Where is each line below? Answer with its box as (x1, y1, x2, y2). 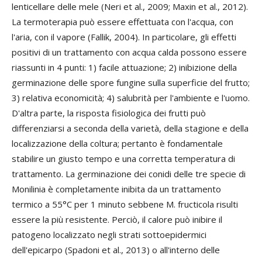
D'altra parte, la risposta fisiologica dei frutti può (12, 106, 206, 119)
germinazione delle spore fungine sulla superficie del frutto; (12, 76, 250, 88)
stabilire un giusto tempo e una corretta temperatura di (12, 152, 235, 164)
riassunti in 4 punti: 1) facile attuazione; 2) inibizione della (12, 61, 237, 73)
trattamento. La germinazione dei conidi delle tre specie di (12, 167, 246, 180)
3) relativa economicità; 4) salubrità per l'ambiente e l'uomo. (12, 91, 250, 104)
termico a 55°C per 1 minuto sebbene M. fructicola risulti (12, 198, 238, 210)
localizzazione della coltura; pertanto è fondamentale (12, 137, 223, 149)
